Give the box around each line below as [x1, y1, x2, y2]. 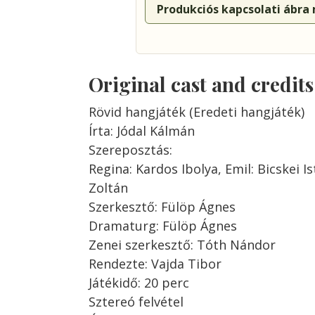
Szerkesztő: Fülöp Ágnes [89, 198, 236, 215]
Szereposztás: [89, 141, 172, 158]
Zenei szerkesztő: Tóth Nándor [89, 236, 276, 253]
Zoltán [89, 179, 128, 196]
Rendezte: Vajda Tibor [89, 255, 221, 272]
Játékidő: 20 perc [89, 274, 189, 291]
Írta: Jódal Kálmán [89, 122, 195, 139]
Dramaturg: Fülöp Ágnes [89, 217, 237, 234]
